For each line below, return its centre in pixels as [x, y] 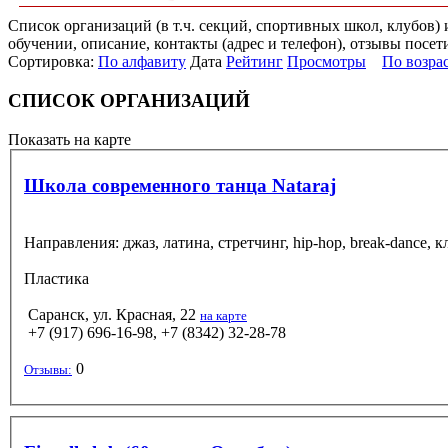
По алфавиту [142, 62]
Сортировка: [53, 62]
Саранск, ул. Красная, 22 [112, 314]
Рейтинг [254, 62]
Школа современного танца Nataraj [180, 185]
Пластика [56, 278]
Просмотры [326, 62]
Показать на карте [69, 139]
